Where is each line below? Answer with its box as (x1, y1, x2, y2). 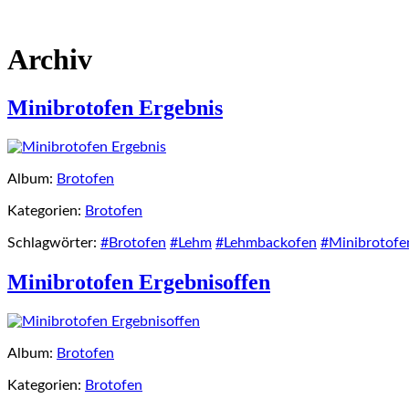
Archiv (7, 42, 92, 76)
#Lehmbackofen (215, 236, 317, 251)
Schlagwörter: (7, 236, 97, 251)
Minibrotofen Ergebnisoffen (7, 270, 270, 295)
